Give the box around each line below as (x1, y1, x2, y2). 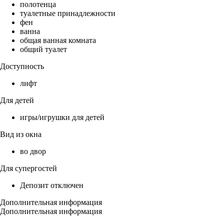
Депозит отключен (20, 181, 83, 190)
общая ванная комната (20, 36, 96, 45)
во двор (20, 147, 46, 156)
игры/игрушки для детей (20, 113, 104, 122)
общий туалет (20, 45, 67, 54)
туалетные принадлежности (20, 9, 115, 18)
